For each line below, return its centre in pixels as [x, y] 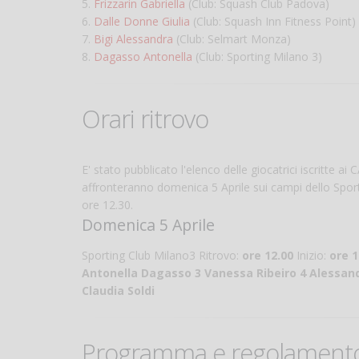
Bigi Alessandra [133, 39]
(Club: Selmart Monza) [232, 39]
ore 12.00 [268, 256]
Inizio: [311, 256]
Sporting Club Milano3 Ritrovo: [162, 256]
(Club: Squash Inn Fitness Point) [273, 22]
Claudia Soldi [118, 291]
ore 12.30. [107, 205]
